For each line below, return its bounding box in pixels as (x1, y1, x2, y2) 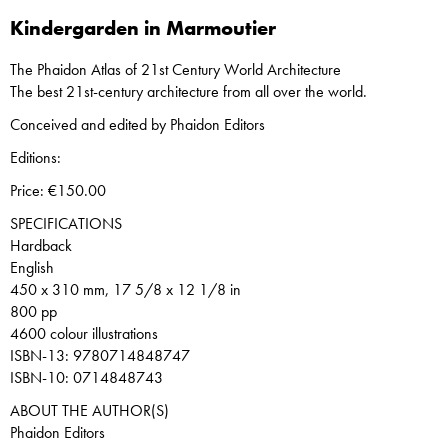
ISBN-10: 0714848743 (10, 367, 163, 388)
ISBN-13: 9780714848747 (10, 345, 190, 366)
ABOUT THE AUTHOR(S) (10, 400, 169, 421)
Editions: (10, 147, 61, 168)
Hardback (10, 235, 72, 256)
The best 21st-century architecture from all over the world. (10, 81, 367, 102)
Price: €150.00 (10, 180, 106, 201)
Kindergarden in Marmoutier (10, 15, 276, 41)
